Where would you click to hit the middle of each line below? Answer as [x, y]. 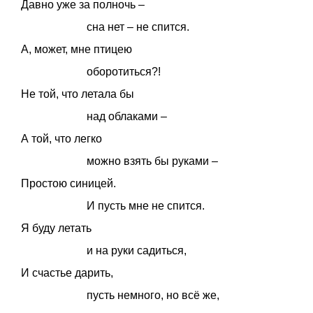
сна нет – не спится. [138, 27]
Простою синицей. [68, 183]
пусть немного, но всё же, [153, 295]
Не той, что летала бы [78, 94]
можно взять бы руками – [153, 161]
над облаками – [127, 116]
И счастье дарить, [67, 272]
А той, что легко [61, 138]
